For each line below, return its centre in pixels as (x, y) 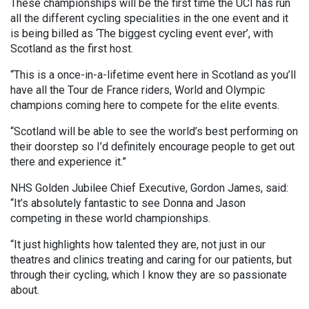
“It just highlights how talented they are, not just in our (138, 245)
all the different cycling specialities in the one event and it (149, 19)
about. (25, 290)
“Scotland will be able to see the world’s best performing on (154, 132)
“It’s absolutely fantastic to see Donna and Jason (128, 203)
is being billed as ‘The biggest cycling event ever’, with (142, 34)
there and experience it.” (68, 162)
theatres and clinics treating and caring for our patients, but (151, 260)
